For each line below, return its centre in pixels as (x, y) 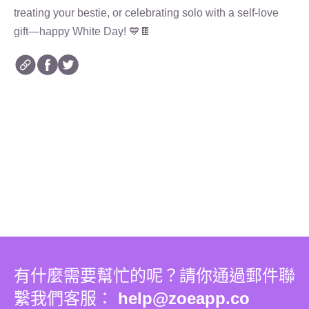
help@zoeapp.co (184, 298)
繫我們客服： (66, 298)
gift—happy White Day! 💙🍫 (82, 31)
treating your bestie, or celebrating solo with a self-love (146, 13)
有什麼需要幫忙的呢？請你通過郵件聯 (154, 276)
